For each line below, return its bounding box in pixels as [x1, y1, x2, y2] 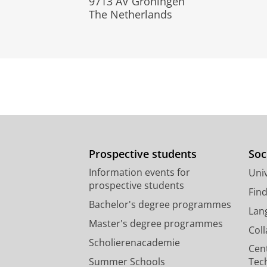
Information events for [89, 165, 190, 179]
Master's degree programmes [89, 216, 223, 230]
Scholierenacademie [89, 235, 180, 249]
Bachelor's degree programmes [89, 197, 231, 211]
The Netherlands [89, 7, 172, 21]
